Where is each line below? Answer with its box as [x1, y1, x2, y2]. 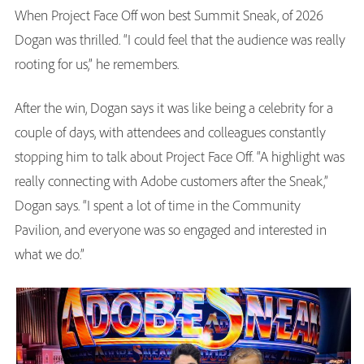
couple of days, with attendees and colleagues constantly [15, 123, 326, 142]
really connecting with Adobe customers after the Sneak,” [15, 171, 328, 191]
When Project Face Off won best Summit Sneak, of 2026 [15, 6, 323, 25]
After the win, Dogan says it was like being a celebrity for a [15, 98, 333, 118]
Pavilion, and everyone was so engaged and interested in [15, 220, 327, 240]
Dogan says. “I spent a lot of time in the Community [15, 196, 301, 215]
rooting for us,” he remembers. [15, 54, 185, 74]
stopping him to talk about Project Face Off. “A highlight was [15, 147, 344, 167]
